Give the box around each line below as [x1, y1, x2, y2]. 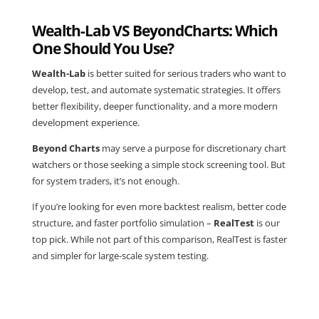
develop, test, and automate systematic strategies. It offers [31, 83, 281, 96]
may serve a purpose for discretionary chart [99, 141, 286, 155]
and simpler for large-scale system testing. [31, 249, 209, 262]
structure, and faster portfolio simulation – [31, 216, 214, 229]
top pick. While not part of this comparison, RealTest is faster [31, 232, 287, 246]
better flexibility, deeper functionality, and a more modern [31, 99, 278, 113]
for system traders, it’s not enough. [31, 174, 179, 187]
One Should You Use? [31, 38, 174, 58]
